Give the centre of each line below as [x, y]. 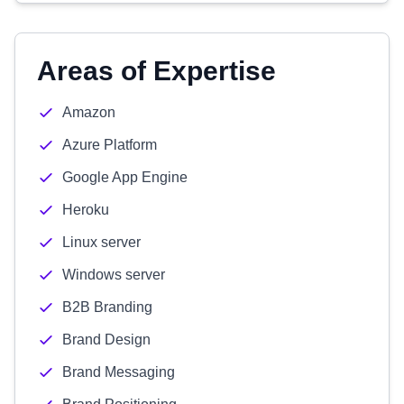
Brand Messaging [119, 372]
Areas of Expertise [156, 71]
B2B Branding [107, 307]
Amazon [89, 112]
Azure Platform [110, 145]
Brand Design [106, 340]
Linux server [101, 242]
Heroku [86, 210]
